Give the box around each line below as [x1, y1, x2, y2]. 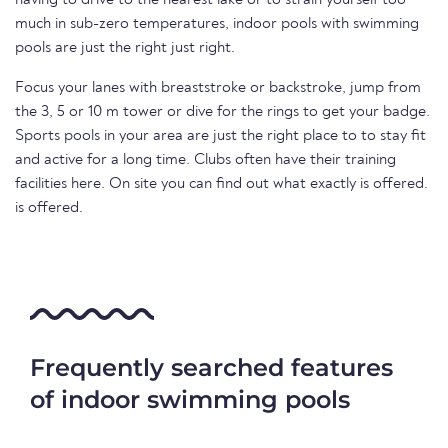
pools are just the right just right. [15, 40, 235, 56]
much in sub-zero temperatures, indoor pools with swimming [15, 16, 419, 32]
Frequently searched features [30, 353, 393, 382]
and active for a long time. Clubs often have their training [15, 152, 396, 168]
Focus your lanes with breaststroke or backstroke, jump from [15, 80, 421, 96]
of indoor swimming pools [30, 385, 350, 414]
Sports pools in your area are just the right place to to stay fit [15, 128, 426, 144]
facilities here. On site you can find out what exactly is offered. [15, 176, 428, 192]
